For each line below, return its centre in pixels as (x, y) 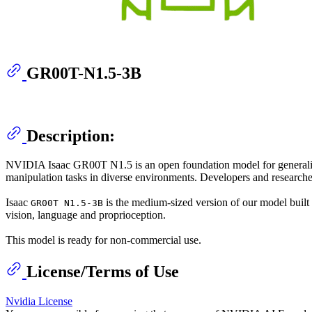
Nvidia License (39, 302)
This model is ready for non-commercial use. (103, 240)
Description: (71, 135)
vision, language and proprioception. (86, 215)
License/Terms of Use (103, 272)
